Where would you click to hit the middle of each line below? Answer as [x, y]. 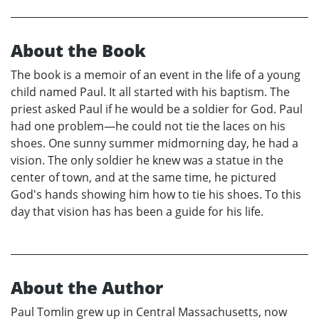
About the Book [78, 51]
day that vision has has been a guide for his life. [137, 212]
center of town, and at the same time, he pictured [143, 178]
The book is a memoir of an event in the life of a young [156, 75]
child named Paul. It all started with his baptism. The [150, 92]
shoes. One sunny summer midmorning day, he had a [155, 143]
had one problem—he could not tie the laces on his [148, 126]
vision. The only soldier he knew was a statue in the [147, 161]
